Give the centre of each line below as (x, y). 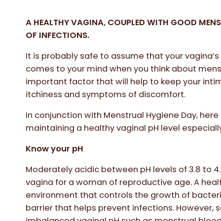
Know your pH (55, 149)
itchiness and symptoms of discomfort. (106, 94)
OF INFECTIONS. (58, 35)
